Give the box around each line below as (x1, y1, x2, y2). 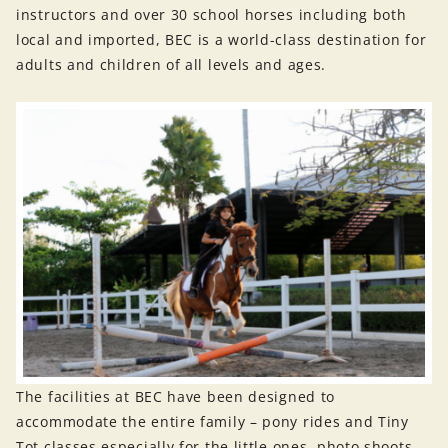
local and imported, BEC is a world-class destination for (16, 30, 427, 50)
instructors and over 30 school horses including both (16, 5, 407, 25)
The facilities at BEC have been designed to (16, 386, 336, 406)
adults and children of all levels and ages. (16, 55, 327, 75)
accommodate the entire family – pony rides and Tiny (16, 411, 409, 431)
